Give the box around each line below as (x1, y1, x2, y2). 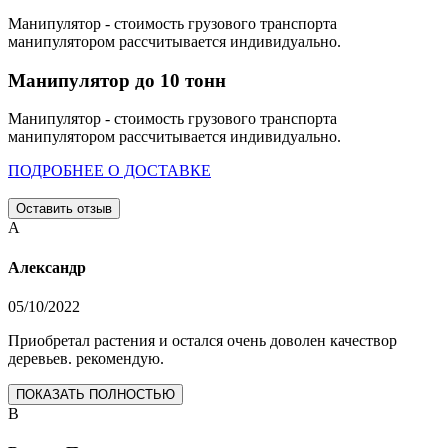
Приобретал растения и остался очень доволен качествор (8, 332, 397, 349)
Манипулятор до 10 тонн (8, 69, 226, 91)
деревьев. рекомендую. (8, 350, 164, 367)
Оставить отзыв (16, 201, 112, 217)
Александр (8, 258, 86, 276)
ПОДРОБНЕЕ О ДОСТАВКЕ (8, 162, 211, 180)
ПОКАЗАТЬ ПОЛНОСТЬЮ (16, 387, 175, 402)
